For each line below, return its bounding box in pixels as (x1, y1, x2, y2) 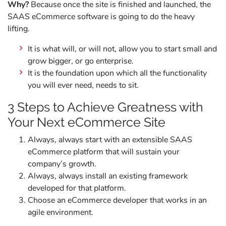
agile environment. (28, 207, 93, 218)
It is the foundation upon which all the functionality (28, 68, 207, 79)
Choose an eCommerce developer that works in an (28, 195, 207, 206)
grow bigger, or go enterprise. (28, 55, 134, 67)
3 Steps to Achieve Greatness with (8, 99, 203, 115)
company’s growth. (28, 158, 96, 170)
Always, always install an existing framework (28, 171, 188, 182)
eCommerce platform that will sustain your (28, 146, 180, 158)
